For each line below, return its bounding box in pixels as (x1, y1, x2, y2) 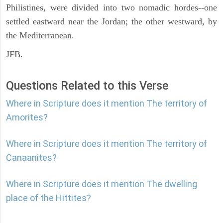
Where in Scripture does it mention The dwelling (6, 179, 197, 190)
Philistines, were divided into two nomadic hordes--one (6, 2, 217, 13)
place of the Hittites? (6, 193, 91, 204)
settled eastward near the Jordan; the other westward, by (6, 16, 217, 27)
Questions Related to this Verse (6, 79, 168, 93)
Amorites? (6, 112, 48, 123)
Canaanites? (6, 152, 57, 163)
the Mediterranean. (6, 30, 74, 41)
